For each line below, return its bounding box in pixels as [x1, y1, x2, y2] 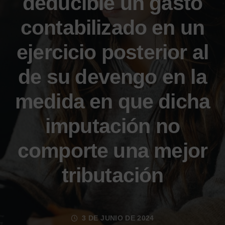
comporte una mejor [17, 139, 208, 162]
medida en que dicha [15, 90, 210, 113]
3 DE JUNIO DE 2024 [80, 214, 154, 222]
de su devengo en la [18, 65, 207, 88]
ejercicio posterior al [17, 41, 208, 64]
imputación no [45, 115, 180, 138]
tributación [61, 164, 164, 187]
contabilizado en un [20, 16, 205, 39]
